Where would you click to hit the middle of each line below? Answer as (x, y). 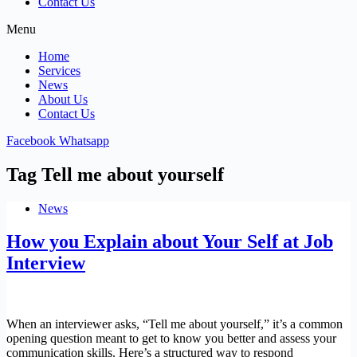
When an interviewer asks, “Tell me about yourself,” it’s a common (175, 324)
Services (59, 70)
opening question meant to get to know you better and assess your (171, 339)
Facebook (31, 140)
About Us (63, 99)
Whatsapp (84, 140)
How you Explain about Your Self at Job (170, 242)
